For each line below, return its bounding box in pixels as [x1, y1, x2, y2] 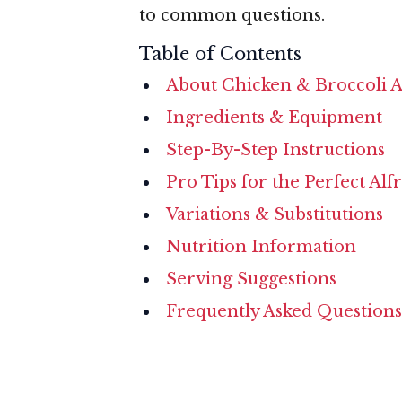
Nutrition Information [166, 236, 356, 257]
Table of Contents [139, 42, 301, 65]
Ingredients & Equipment [166, 107, 382, 127]
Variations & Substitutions [166, 204, 383, 224]
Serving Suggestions [166, 268, 336, 289]
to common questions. [139, 4, 325, 25]
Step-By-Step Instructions [166, 139, 385, 160]
